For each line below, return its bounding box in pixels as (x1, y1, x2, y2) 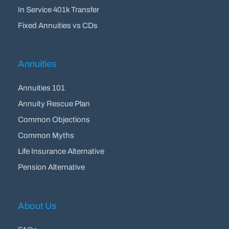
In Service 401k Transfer (18, 5, 100, 14)
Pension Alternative (18, 163, 85, 172)
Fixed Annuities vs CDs (18, 21, 98, 30)
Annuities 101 (18, 84, 65, 93)
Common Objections (18, 116, 90, 124)
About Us (18, 200, 57, 211)
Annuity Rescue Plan (18, 100, 90, 108)
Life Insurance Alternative (18, 147, 105, 156)
